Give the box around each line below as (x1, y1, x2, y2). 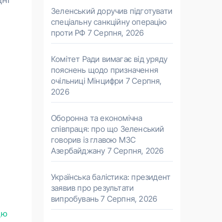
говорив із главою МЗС (51, 135, 136, 145)
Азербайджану (51, 146, 106, 156)
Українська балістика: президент (51, 172, 171, 182)
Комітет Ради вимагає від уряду (51, 54, 167, 64)
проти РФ (51, 28, 86, 38)
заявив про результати (51, 183, 134, 193)
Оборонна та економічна (51, 113, 143, 123)
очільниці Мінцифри (51, 76, 124, 86)
